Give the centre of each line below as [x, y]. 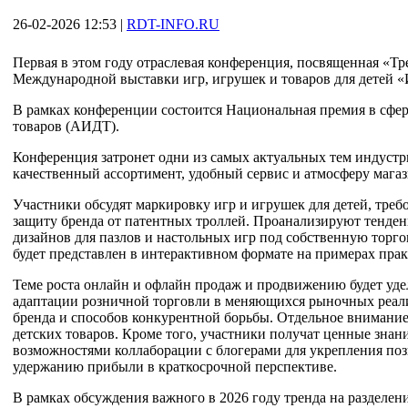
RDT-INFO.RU [173, 25]
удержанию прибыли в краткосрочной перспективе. [175, 367]
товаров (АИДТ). [66, 127]
